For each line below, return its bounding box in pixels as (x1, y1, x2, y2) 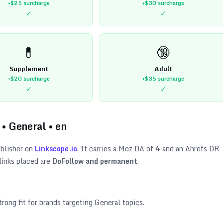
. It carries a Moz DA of (77, 142, 155, 154)
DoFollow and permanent (52, 155, 137, 167)
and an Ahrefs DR (160, 142, 219, 154)
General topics (95, 196, 143, 208)
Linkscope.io (35, 142, 77, 154)
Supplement (9, 63, 48, 74)
